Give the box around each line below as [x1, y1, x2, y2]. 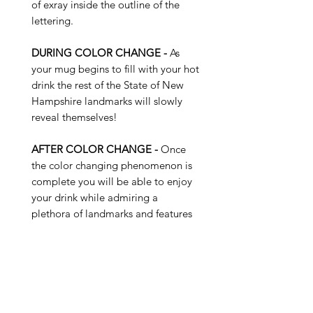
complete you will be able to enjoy [31, 175, 192, 189]
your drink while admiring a [31, 191, 158, 205]
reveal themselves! [31, 110, 117, 124]
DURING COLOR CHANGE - [31, 46, 167, 60]
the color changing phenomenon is [31, 159, 192, 173]
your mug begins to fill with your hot [31, 62, 199, 76]
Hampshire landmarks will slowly [31, 94, 182, 108]
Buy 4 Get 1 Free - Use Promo [31, 268, 168, 282]
